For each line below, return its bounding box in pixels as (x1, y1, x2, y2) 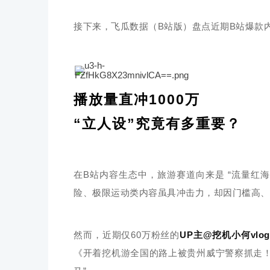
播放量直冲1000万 (74, 92, 200, 107)
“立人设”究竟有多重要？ (74, 116, 241, 131)
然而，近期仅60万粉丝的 (74, 230, 180, 240)
